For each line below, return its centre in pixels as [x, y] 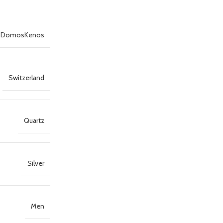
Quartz [34, 121]
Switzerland [26, 78]
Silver [36, 164]
